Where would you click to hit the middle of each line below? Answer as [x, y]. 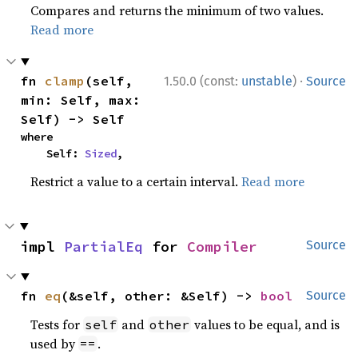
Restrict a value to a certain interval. [136, 181]
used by [55, 343]
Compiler [222, 246]
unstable [267, 81]
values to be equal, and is [266, 324]
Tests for [57, 324]
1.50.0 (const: [203, 81]
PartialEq [103, 246]
